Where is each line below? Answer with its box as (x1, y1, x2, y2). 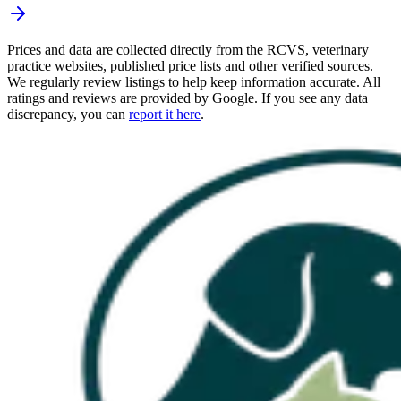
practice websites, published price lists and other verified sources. (7, 58, 373, 74)
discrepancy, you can (7, 107, 125, 123)
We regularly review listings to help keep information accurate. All (7, 74, 380, 90)
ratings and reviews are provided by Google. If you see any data (7, 90, 368, 107)
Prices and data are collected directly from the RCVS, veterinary (7, 42, 369, 58)
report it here (129, 107, 200, 123)
